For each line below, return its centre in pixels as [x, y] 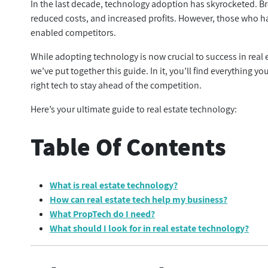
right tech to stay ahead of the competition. [117, 85]
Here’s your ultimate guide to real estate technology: [134, 109]
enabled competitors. [74, 33]
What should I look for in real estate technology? [150, 228]
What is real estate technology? [114, 185]
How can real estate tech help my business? [139, 200]
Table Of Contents [129, 146]
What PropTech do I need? [103, 214]
